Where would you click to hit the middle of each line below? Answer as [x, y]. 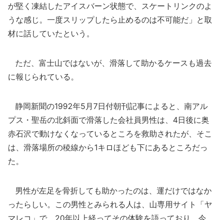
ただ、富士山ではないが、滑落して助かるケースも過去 [110, 63]
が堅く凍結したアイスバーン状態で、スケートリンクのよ [110, 6]
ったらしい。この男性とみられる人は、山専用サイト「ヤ [110, 204]
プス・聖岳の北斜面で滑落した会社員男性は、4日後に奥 [109, 120]
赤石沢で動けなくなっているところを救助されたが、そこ [110, 134]
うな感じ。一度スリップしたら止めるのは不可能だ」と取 [110, 20]
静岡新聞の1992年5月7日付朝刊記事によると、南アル [108, 106]
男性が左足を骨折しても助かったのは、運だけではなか [110, 191]
